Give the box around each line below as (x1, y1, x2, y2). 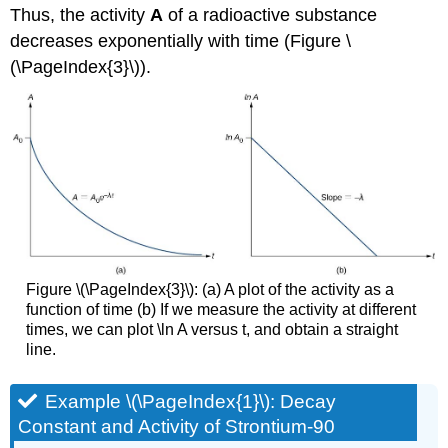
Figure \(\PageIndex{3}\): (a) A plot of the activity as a (25, 281, 394, 299)
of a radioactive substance (163, 4, 378, 25)
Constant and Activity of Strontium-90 (18, 416, 336, 438)
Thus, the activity (10, 4, 151, 25)
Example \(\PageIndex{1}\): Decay (45, 391, 337, 413)
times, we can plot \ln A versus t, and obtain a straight (25, 321, 398, 339)
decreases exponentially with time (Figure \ (10, 30, 352, 51)
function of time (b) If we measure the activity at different (25, 301, 416, 319)
